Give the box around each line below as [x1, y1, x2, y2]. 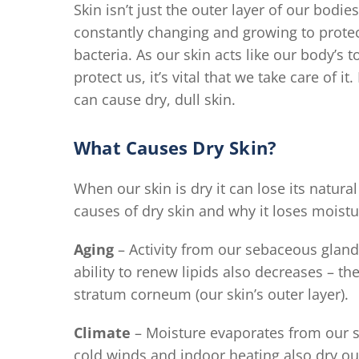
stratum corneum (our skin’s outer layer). [74, 284, 349, 304]
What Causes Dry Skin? [74, 135, 277, 159]
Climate [74, 323, 135, 342]
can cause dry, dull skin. [74, 90, 236, 109]
